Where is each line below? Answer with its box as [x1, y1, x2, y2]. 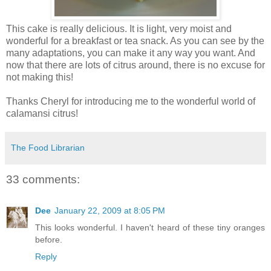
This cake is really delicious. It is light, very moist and [6, 24, 232, 34]
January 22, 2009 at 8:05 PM [54, 206, 165, 216]
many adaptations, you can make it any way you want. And [6, 48, 255, 58]
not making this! [6, 72, 73, 82]
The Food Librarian [11, 143, 85, 152]
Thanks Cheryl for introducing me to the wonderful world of [6, 96, 255, 106]
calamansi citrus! [6, 108, 78, 119]
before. [35, 235, 62, 245]
